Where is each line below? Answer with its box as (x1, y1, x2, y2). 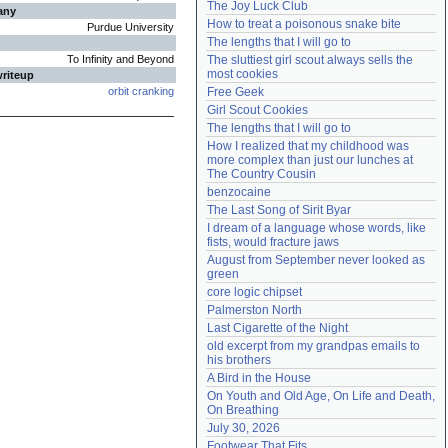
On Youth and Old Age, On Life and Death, (207, 389, 435, 403)
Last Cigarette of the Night (207, 321, 348, 335)
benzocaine (207, 185, 271, 199)
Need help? (214, 9, 272, 21)
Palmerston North (207, 303, 302, 317)
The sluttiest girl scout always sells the (207, 53, 413, 67)
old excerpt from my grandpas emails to (207, 339, 420, 353)
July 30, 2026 (207, 421, 280, 435)
